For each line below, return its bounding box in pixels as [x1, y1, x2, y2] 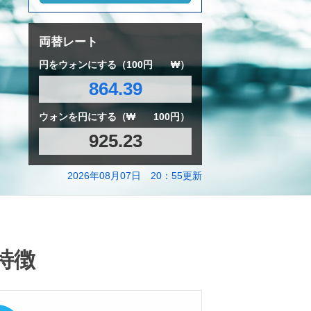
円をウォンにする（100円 [39, 58, 155, 70]
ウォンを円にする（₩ [39, 110, 138, 122]
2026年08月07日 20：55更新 [67, 169, 202, 181]
